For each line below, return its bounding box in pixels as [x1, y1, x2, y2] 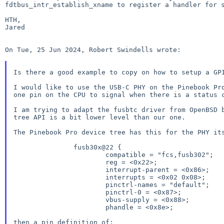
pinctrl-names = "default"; [13, 180, 105, 188]
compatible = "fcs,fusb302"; [13, 150, 105, 158]
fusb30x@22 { [13, 143, 73, 151]
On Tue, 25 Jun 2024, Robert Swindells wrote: [5, 45, 181, 53]
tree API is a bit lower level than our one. [13, 113, 185, 121]
